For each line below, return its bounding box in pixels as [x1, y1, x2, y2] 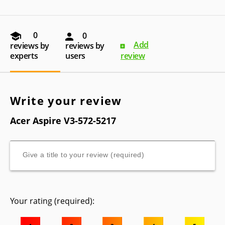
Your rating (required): [10, 195, 94, 206]
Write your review [10, 92, 122, 108]
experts [10, 50, 38, 61]
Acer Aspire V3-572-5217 [10, 114, 116, 127]
